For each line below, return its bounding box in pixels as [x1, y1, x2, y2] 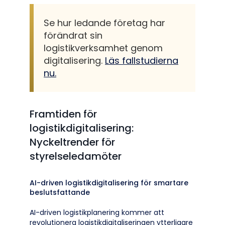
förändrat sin [44, 29, 102, 42]
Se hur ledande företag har [44, 17, 165, 29]
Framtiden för [30, 107, 97, 121]
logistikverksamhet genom [44, 42, 163, 54]
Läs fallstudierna [105, 54, 178, 67]
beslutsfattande [30, 187, 90, 197]
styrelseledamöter [30, 149, 122, 163]
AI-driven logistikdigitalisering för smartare [30, 178, 188, 188]
